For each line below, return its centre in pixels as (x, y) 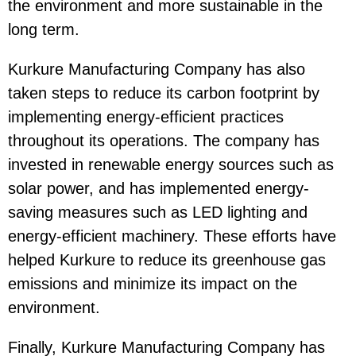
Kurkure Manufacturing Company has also (157, 69)
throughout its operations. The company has (164, 140)
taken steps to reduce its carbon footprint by (164, 93)
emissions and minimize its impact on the (153, 283)
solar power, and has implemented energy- (159, 188)
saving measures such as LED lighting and (158, 212)
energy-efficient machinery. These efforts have (172, 236)
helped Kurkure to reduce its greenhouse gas (167, 259)
